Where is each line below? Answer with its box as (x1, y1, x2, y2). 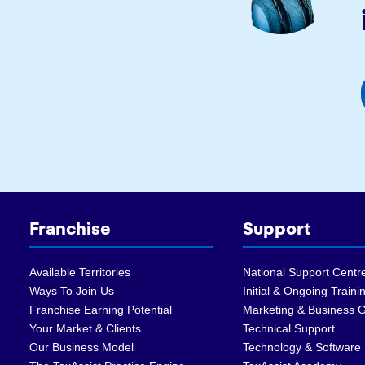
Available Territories (29, 265, 130, 279)
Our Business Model (29, 340, 134, 354)
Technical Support (242, 321, 335, 335)
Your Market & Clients (29, 321, 141, 335)
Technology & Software (242, 340, 361, 354)
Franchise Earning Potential (29, 302, 172, 316)
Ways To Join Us (29, 284, 114, 297)
